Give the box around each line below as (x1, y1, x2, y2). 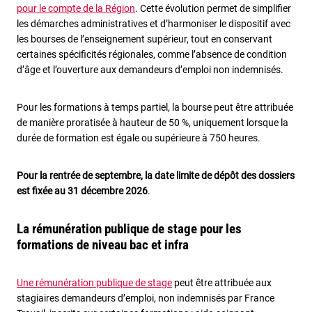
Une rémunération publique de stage (17, 277, 172, 289)
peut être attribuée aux (172, 277, 272, 289)
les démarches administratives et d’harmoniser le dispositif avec (17, 18, 290, 30)
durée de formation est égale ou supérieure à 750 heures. (17, 132, 260, 144)
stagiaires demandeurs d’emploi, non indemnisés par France (17, 292, 274, 304)
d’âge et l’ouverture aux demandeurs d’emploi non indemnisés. (17, 64, 283, 76)
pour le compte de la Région (17, 3, 135, 15)
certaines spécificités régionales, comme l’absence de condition (17, 49, 287, 61)
